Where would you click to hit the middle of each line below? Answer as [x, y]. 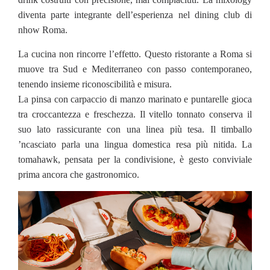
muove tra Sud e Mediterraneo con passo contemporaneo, [135, 69]
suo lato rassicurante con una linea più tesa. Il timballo [135, 130]
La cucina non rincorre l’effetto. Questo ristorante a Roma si [135, 54]
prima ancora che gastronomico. [79, 175]
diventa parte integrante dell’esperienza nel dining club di [135, 15]
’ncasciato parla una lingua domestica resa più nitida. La [135, 145]
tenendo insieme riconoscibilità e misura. [95, 84]
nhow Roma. [43, 30]
